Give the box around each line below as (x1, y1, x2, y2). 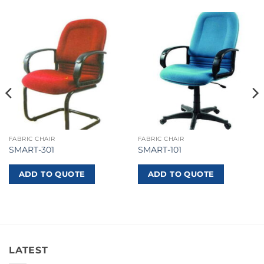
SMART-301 (8, 144, 54, 154)
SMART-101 (137, 144, 181, 154)
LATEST (9, 244, 48, 256)
